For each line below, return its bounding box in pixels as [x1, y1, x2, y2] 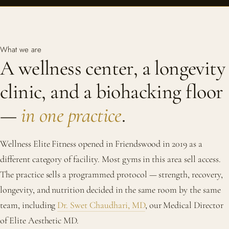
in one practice [20, 103, 122, 127]
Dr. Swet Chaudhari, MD [57, 199, 145, 211]
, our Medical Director [145, 199, 223, 211]
